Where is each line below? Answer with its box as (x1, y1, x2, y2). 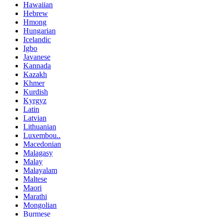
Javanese (23, 52, 50, 61)
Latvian (23, 113, 46, 122)
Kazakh (23, 70, 47, 78)
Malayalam (23, 166, 57, 174)
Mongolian (23, 201, 57, 209)
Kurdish (23, 87, 48, 96)
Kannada (23, 61, 51, 70)
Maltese (23, 174, 47, 183)
